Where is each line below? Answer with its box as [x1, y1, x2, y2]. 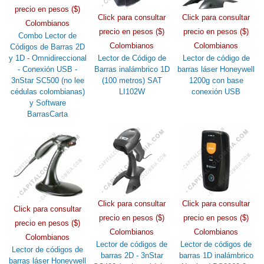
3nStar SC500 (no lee [11, 75, 84, 85]
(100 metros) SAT [101, 75, 162, 85]
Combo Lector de [18, 31, 77, 40]
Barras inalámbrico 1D [94, 64, 170, 74]
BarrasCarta [27, 109, 68, 118]
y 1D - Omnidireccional [8, 53, 87, 62]
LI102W [118, 87, 145, 96]
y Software [29, 98, 66, 107]
